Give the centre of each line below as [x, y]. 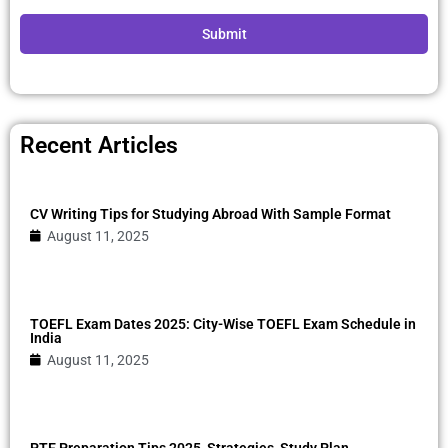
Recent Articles [99, 145]
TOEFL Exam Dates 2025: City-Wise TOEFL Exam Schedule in [223, 323]
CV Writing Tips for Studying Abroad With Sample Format [210, 213]
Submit [224, 33]
